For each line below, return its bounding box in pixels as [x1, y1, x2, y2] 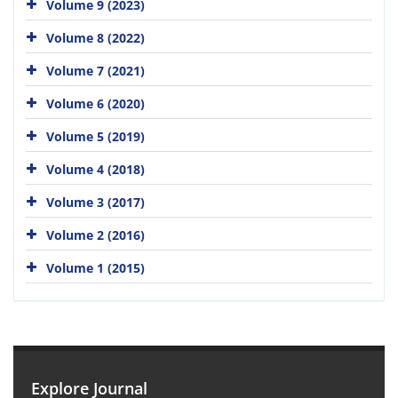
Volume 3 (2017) [46, 193, 145, 211]
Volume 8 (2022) [46, 28, 145, 46]
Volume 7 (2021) [46, 61, 145, 79]
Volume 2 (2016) [46, 226, 145, 243]
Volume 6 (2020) [46, 94, 145, 112]
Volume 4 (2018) [46, 160, 145, 178]
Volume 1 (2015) [46, 259, 145, 276]
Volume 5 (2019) [46, 127, 145, 145]
